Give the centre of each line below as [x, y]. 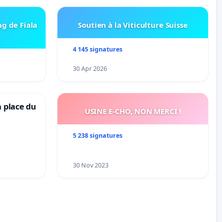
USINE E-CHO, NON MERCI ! [133, 111]
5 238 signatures [97, 135]
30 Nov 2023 [90, 165]
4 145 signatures [97, 49]
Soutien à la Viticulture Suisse [133, 25]
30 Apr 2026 [90, 68]
